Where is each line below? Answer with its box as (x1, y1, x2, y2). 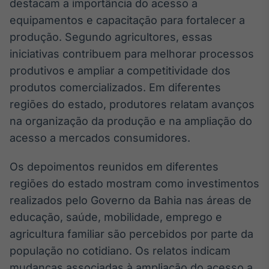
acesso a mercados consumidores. (10, 131, 190, 144)
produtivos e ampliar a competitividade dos (10, 64, 231, 77)
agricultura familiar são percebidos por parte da (10, 227, 253, 240)
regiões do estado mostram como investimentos (10, 177, 259, 190)
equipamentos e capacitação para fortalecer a (10, 13, 245, 26)
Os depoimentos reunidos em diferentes (10, 160, 219, 173)
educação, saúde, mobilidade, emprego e (10, 210, 222, 223)
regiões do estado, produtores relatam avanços (10, 97, 255, 110)
